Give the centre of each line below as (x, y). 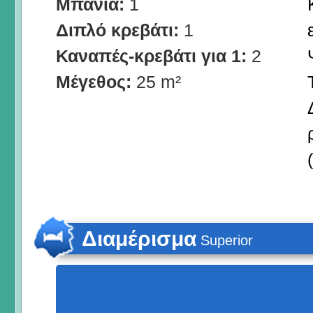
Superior (227, 240)
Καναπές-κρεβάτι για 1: (154, 56)
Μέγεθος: (96, 81)
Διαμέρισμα (139, 238)
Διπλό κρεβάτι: (120, 30)
